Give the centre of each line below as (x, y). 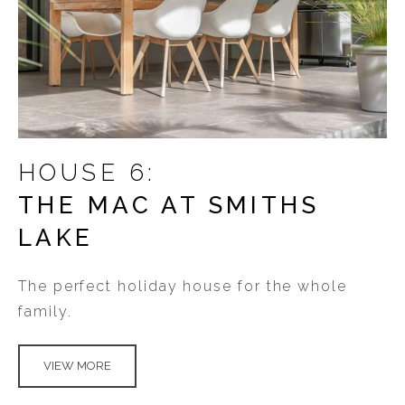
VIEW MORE (77, 365)
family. (45, 311)
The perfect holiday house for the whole (183, 286)
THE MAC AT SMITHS (169, 205)
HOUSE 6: (87, 172)
